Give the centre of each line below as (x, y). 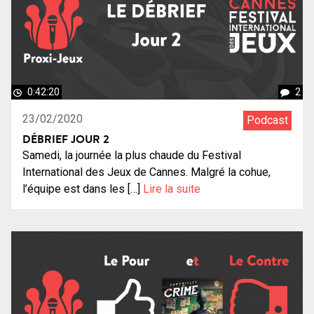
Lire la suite (172, 189)
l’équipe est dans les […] (83, 189)
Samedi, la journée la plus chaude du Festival (132, 156)
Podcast (267, 121)
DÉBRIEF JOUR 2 (66, 139)
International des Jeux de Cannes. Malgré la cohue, (146, 172)
